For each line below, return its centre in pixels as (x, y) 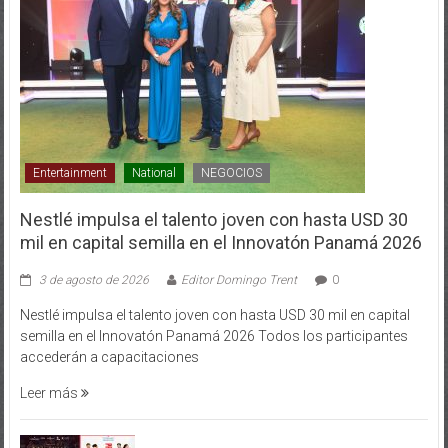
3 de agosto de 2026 (93, 259)
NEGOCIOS (231, 152)
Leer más (50, 372)
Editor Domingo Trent (238, 259)
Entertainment (69, 152)
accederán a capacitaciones (109, 336)
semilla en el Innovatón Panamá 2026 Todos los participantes (213, 315)
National (153, 152)
